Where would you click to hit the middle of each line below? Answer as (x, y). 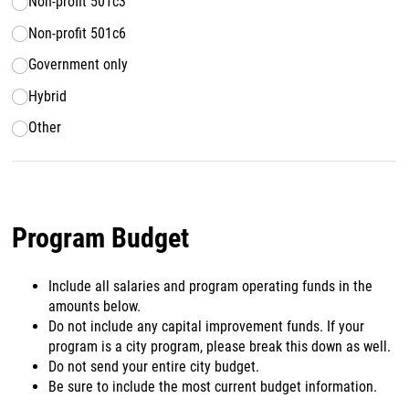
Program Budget (101, 238)
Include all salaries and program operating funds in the (211, 286)
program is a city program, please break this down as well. (220, 346)
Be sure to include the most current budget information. (213, 386)
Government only (79, 65)
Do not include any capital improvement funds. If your (207, 326)
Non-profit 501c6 (78, 33)
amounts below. (95, 306)
